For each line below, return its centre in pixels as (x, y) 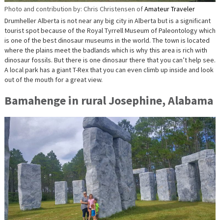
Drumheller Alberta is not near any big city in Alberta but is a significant (107, 21)
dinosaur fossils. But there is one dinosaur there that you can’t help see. (110, 60)
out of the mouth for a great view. (53, 80)
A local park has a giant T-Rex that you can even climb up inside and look (109, 70)
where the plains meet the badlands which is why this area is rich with (106, 50)
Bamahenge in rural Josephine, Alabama (109, 101)
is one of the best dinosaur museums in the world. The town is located (107, 41)
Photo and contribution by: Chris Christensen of (74, 9)
